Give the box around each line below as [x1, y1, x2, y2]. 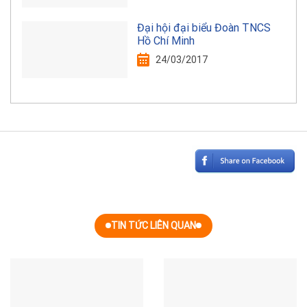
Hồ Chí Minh [136, 34, 195, 47]
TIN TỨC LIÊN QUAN [111, 220, 196, 232]
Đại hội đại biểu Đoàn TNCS [136, 21, 271, 34]
